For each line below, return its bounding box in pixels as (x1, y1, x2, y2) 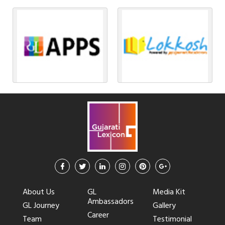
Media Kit (152, 185, 185, 197)
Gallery (152, 199, 176, 211)
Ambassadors (87, 195, 134, 207)
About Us (23, 185, 55, 197)
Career (87, 208, 109, 220)
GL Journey (23, 199, 59, 211)
